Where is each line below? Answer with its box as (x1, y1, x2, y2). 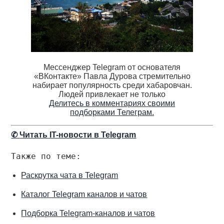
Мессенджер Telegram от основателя (43, 63, 180, 72)
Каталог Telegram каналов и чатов (21, 190, 147, 199)
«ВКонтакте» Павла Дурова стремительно (33, 72, 190, 81)
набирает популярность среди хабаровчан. (32, 81, 192, 90)
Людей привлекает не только (58, 90, 165, 99)
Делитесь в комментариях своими (49, 99, 175, 108)
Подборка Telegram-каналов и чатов (21, 209, 155, 218)
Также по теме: (11, 151, 81, 161)
